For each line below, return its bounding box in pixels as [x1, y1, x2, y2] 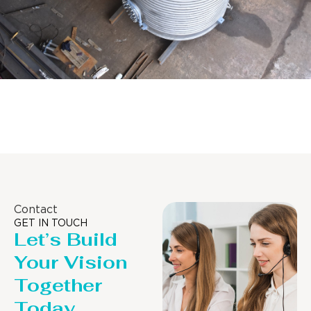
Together [14, 273, 102, 297]
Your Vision [14, 250, 127, 274]
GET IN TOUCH [14, 219, 87, 228]
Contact [14, 204, 58, 215]
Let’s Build [14, 227, 117, 251]
